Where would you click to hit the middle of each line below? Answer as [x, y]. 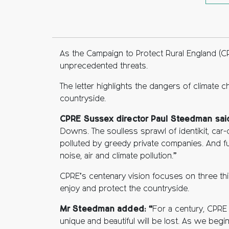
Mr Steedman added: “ [106, 210]
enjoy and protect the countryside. [124, 189]
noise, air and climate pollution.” [118, 156]
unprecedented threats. [104, 66]
